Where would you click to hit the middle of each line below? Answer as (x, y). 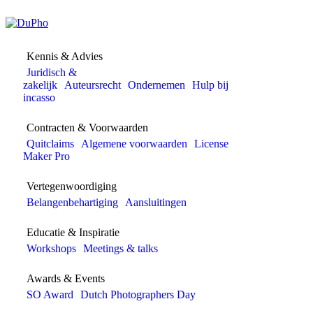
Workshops (51, 248)
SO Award (50, 294)
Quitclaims (50, 144)
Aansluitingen (156, 202)
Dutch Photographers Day (138, 294)
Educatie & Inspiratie (73, 232)
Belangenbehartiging (72, 202)
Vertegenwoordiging (72, 186)
